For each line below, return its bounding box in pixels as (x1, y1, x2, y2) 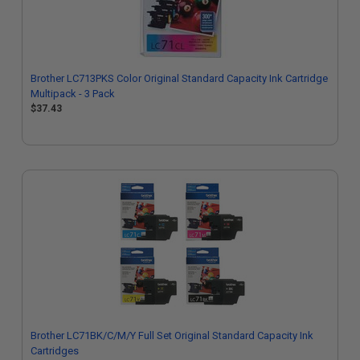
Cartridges (31, 345, 79, 357)
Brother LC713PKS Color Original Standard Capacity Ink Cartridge (31, 72, 328, 84)
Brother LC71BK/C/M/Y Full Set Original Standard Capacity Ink (31, 329, 313, 342)
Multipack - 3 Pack (31, 88, 115, 100)
